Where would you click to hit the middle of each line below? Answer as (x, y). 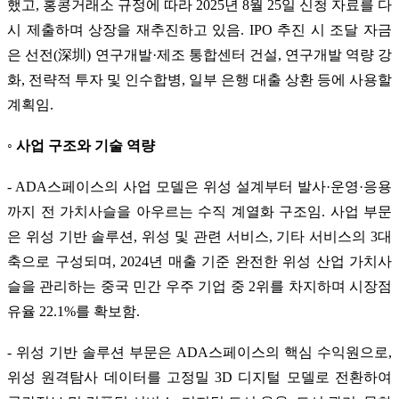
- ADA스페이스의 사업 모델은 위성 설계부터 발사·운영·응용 (199, 186)
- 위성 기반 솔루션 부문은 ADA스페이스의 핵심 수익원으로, (199, 352)
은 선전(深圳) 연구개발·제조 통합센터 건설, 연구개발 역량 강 (199, 54)
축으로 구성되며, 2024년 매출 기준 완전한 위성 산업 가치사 (199, 261)
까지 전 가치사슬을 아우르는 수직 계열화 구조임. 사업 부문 (199, 211)
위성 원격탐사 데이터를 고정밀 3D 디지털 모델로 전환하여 (199, 377)
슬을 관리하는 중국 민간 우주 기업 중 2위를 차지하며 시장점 (199, 286)
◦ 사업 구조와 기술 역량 (81, 145)
